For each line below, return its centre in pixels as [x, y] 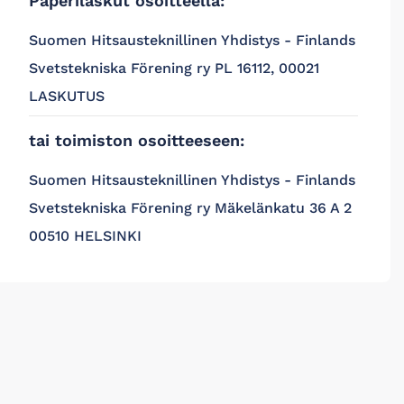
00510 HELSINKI [85, 236]
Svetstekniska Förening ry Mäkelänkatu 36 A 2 [190, 208]
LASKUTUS [66, 96]
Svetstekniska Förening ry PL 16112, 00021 [174, 68]
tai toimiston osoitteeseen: [136, 140]
